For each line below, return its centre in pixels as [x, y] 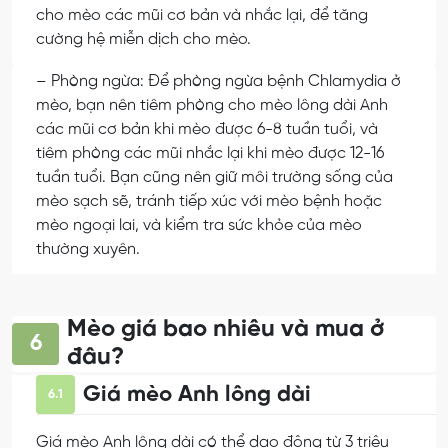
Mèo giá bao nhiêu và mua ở [226, 329]
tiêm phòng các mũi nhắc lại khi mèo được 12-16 [210, 153]
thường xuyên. [88, 249]
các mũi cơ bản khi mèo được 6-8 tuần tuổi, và [207, 129]
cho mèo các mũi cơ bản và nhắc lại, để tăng [202, 15]
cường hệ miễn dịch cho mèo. [143, 39]
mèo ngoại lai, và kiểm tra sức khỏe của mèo [199, 225]
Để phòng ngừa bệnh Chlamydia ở [274, 81]
